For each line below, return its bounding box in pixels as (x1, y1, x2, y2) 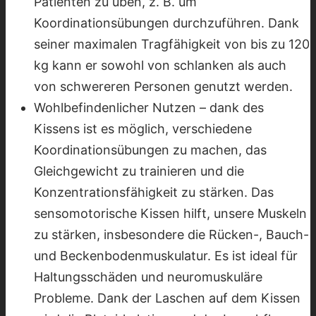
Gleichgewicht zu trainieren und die (34, 163, 244, 178)
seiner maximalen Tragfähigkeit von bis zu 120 (34, 36, 310, 51)
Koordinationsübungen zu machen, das (34, 142, 267, 157)
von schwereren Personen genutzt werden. (34, 78, 293, 94)
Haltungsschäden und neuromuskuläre (34, 269, 262, 284)
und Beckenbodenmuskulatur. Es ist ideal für (34, 248, 298, 263)
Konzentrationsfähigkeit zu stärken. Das (34, 184, 274, 200)
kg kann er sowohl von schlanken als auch (34, 57, 286, 73)
